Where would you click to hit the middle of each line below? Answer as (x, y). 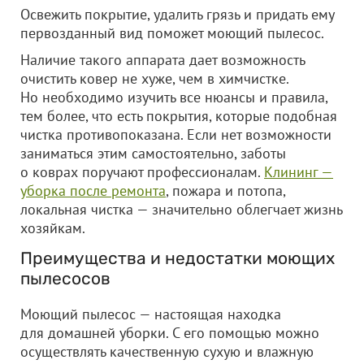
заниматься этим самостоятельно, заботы (153, 153)
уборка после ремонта (93, 191)
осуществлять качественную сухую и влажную (167, 351)
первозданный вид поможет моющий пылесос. (172, 33)
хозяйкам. (53, 228)
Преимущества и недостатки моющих (178, 258)
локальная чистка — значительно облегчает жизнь (181, 209)
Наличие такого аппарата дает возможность (162, 60)
